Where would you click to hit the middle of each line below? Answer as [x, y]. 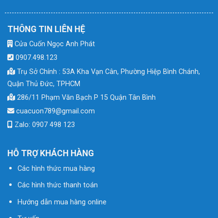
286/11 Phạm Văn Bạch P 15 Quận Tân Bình [85, 97]
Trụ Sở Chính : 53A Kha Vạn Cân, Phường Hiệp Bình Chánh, [108, 72]
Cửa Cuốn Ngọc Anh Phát [54, 44]
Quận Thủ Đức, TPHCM [44, 84]
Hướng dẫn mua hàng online [62, 202]
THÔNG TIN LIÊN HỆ [46, 29]
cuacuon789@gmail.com [54, 111]
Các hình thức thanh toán [57, 185]
